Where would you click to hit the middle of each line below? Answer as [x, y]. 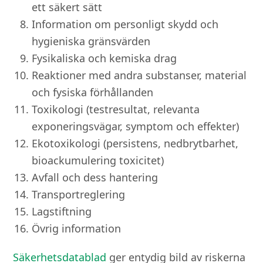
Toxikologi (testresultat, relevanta [116, 109]
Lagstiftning [62, 211]
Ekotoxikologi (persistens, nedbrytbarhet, [135, 143]
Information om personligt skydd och [125, 24]
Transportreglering [79, 194]
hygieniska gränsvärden [91, 41]
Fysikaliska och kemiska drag [104, 58]
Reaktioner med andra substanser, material [139, 75]
